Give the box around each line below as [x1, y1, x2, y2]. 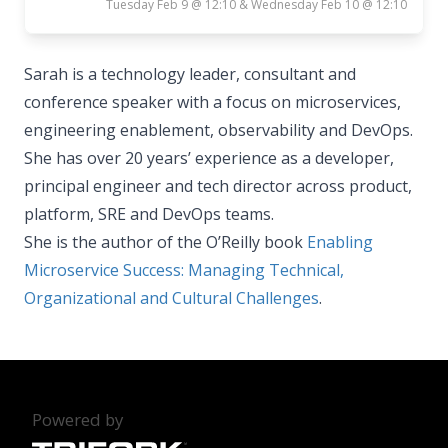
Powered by [32, 408, 123, 431]
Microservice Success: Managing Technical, [24, 259, 344, 281]
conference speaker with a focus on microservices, [24, 91, 401, 113]
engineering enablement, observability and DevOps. [24, 119, 413, 141]
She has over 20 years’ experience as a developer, [24, 147, 394, 169]
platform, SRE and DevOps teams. [24, 203, 274, 225]
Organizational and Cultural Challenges [24, 287, 319, 309]
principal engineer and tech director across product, [24, 175, 412, 197]
